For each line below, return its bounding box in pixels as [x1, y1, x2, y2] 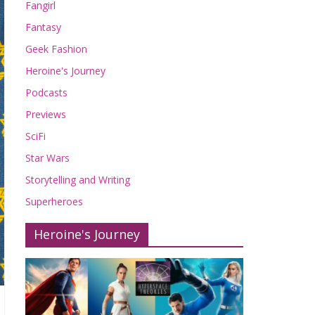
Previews [25, 108, 66, 121]
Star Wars [25, 151, 70, 165]
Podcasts [25, 86, 67, 99]
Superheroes [25, 195, 83, 208]
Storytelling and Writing [25, 173, 130, 186]
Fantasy [25, 20, 61, 34]
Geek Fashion [25, 42, 87, 56]
